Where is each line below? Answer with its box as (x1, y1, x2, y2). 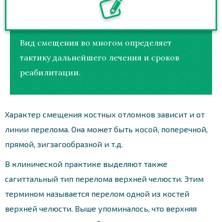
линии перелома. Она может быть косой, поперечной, (5, 124, 208, 134)
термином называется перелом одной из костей (5, 188, 189, 198)
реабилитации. (20, 67, 81, 77)
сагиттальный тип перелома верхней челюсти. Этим (5, 173, 204, 183)
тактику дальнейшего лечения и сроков (20, 52, 179, 62)
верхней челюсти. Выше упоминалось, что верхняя (5, 203, 197, 213)
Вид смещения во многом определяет (20, 37, 171, 48)
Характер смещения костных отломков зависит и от (5, 109, 205, 119)
